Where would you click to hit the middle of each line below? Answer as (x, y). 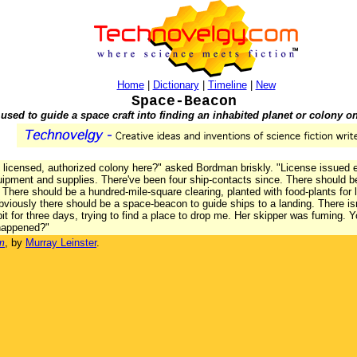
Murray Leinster (61, 243)
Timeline (227, 85)
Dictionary (176, 85)
